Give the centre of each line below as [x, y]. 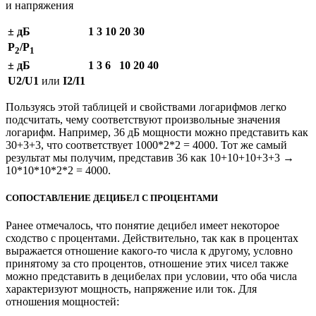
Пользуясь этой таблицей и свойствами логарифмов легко [146, 107]
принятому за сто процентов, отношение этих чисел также [147, 264]
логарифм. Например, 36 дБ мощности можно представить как [157, 132]
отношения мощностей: [62, 302]
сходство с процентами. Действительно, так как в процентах [152, 238]
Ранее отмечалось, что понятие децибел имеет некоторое [142, 226]
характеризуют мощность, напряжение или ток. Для [131, 289]
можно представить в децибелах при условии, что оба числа [151, 276]
